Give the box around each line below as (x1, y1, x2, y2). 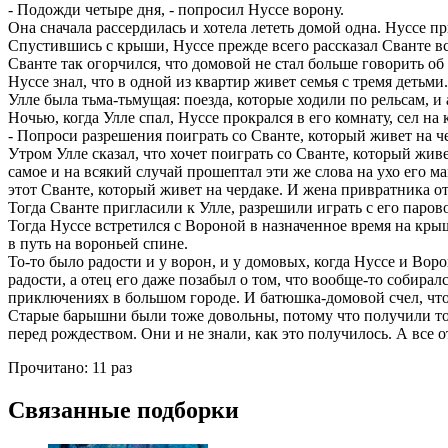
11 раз (88, 359, 132, 377)
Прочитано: (8, 359, 88, 377)
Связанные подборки (8, 397, 239, 424)
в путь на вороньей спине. (8, 235, 188, 253)
